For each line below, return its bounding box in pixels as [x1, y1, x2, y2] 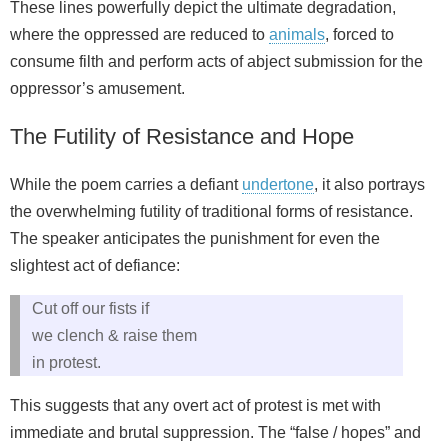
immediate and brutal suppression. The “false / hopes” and [10, 424, 421, 442]
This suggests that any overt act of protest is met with [10, 397, 381, 415]
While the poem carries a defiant [10, 176, 242, 194]
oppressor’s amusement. [10, 80, 185, 98]
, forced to [325, 26, 394, 44]
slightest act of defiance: [10, 257, 180, 275]
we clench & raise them [32, 327, 197, 345]
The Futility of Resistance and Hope [10, 124, 354, 150]
